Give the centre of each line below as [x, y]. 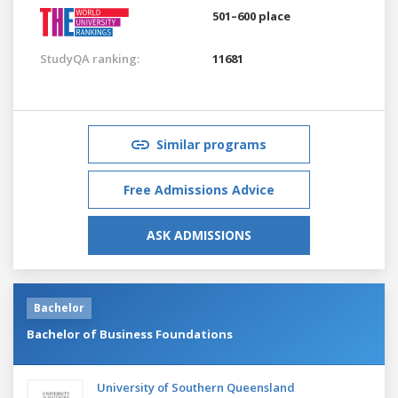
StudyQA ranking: [90, 58]
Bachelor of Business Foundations [130, 334]
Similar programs [211, 144]
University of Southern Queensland [196, 387]
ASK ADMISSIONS [199, 235]
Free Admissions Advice [199, 189]
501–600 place [251, 16]
